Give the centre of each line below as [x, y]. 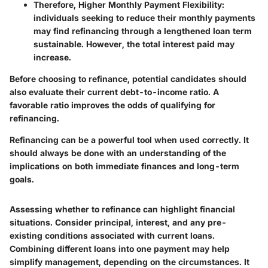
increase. [52, 57]
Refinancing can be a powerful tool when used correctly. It [129, 139]
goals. [22, 179]
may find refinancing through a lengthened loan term [143, 31]
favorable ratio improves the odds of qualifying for [112, 105]
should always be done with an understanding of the [118, 153]
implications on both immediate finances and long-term [124, 166]
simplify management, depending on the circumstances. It [130, 261]
